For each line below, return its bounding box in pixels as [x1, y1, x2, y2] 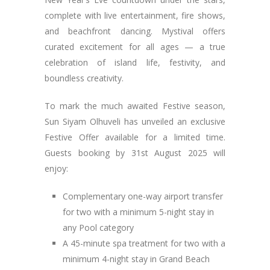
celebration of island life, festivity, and [45, 57, 225, 68]
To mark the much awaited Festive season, [45, 100, 225, 111]
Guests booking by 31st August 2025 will [45, 147, 225, 159]
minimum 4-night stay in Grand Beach [63, 253, 210, 265]
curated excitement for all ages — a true [45, 41, 225, 52]
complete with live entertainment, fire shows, [45, 10, 225, 21]
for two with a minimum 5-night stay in [63, 206, 214, 218]
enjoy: [45, 163, 68, 174]
